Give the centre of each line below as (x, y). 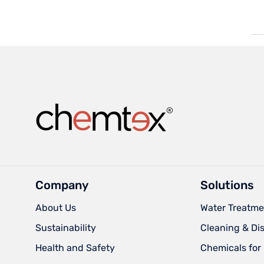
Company (62, 185)
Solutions (227, 185)
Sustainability (66, 227)
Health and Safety (75, 247)
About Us (56, 207)
